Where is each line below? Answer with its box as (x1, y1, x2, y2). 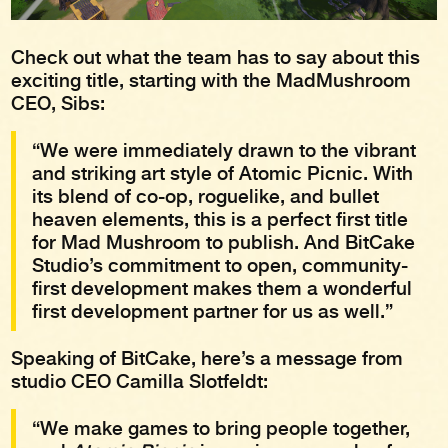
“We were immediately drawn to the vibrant (32, 138, 417, 162)
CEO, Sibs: (11, 91, 111, 115)
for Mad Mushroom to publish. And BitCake (32, 230, 416, 254)
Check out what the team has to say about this (11, 45, 421, 69)
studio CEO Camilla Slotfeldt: (11, 369, 274, 393)
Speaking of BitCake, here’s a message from (11, 346, 404, 370)
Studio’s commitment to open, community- (32, 253, 409, 277)
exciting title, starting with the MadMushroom (11, 68, 412, 92)
